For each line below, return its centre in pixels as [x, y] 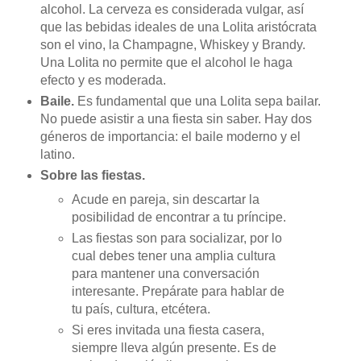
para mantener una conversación [166, 274]
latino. [57, 155]
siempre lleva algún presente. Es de [174, 347]
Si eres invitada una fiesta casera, [168, 330]
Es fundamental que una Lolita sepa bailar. [199, 102]
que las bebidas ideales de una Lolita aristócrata [178, 27]
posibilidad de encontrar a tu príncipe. [179, 218]
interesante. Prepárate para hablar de [178, 291]
